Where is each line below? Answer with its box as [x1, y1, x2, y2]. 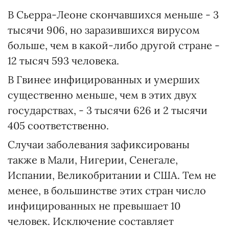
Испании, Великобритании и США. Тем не [8, 169, 216, 181]
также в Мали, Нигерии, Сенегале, [8, 153, 178, 166]
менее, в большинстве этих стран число [8, 184, 206, 197]
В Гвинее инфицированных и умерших [8, 73, 200, 86]
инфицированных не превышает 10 [8, 199, 180, 212]
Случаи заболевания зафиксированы [8, 138, 190, 151]
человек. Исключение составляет [8, 215, 174, 227]
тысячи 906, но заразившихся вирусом [8, 24, 200, 36]
